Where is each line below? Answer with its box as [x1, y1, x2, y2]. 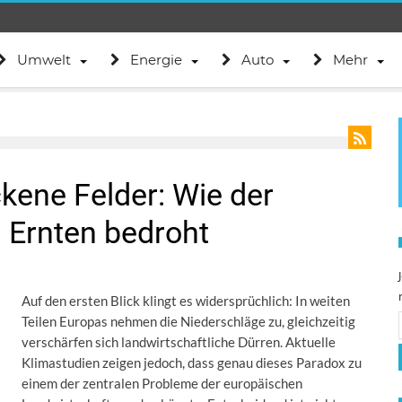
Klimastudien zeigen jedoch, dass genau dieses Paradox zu [22, 354, 362, 371]
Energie [129, 51, 182, 68]
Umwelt [16, 51, 71, 68]
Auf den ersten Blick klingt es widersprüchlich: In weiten [22, 293, 350, 309]
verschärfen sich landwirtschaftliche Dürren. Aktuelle [22, 334, 336, 350]
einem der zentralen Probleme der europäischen [22, 375, 302, 391]
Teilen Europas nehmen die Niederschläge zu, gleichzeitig [22, 313, 355, 329]
